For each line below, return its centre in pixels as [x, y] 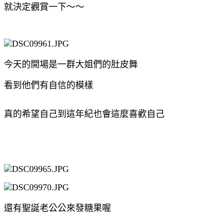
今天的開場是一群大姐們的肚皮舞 [71, 64]
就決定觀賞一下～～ [44, 7]
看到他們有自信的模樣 [49, 85]
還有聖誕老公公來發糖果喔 [57, 208]
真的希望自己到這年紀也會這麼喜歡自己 [84, 114]
